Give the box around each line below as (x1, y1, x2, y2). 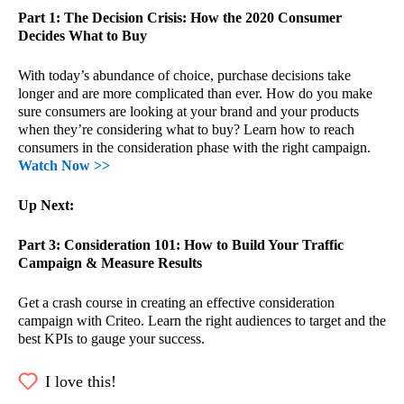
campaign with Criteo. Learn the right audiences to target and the (18, 313, 386, 328)
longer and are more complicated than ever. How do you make (18, 86, 372, 101)
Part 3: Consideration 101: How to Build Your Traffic (18, 237, 344, 252)
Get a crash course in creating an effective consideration (18, 295, 335, 310)
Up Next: (18, 197, 78, 213)
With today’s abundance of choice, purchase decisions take (18, 68, 351, 83)
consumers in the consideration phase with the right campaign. (18, 140, 371, 155)
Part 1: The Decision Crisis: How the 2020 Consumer (18, 10, 342, 25)
